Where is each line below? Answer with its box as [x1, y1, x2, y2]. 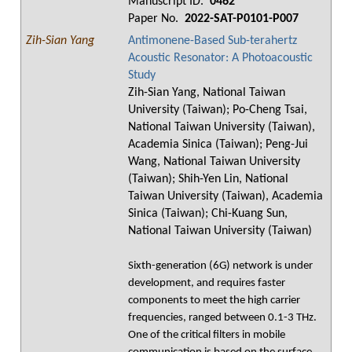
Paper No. [128, 13, 181, 25]
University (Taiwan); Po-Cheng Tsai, [128, 104, 307, 116]
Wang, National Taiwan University [128, 156, 300, 168]
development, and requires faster [128, 277, 285, 289]
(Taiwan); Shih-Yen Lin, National [128, 173, 288, 185]
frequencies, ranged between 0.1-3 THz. [128, 312, 317, 324]
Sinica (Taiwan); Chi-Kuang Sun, [128, 207, 288, 220]
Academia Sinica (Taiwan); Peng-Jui [128, 138, 308, 151]
